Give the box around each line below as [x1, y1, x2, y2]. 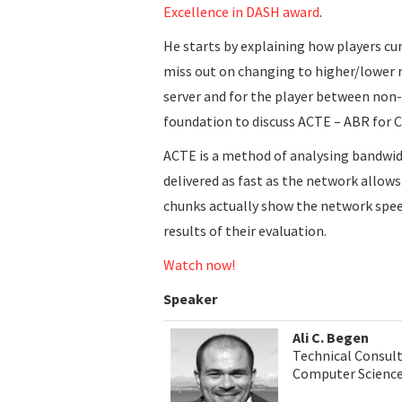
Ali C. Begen [293, 328, 369, 346]
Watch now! [163, 255, 235, 274]
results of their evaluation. [163, 221, 327, 240]
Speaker [163, 289, 217, 308]
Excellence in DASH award [163, 2, 319, 21]
